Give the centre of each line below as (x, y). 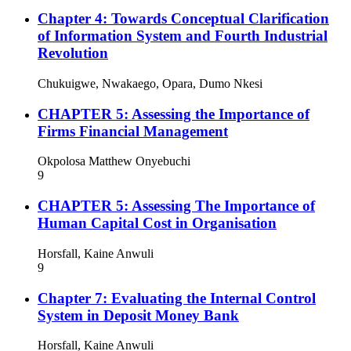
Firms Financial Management (133, 131)
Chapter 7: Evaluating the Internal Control (177, 298)
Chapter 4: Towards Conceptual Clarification (183, 19)
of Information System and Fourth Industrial (183, 36)
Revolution (73, 53)
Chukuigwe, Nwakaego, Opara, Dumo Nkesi (150, 83)
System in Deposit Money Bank (138, 315)
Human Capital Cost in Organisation (157, 223)
